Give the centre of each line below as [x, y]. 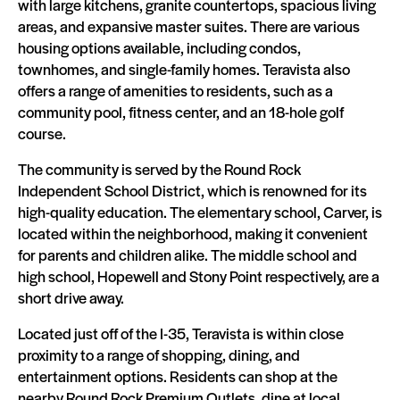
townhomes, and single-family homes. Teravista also [184, 69]
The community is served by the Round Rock [159, 169]
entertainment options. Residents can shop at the [178, 376]
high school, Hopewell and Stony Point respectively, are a [199, 276]
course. [42, 133]
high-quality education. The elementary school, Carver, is [200, 212]
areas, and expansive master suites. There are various [189, 26]
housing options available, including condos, [159, 47]
